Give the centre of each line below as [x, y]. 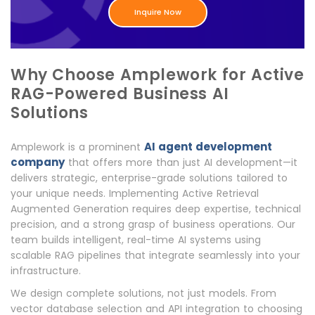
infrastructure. [46, 270]
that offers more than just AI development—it [181, 162]
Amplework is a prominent [77, 147]
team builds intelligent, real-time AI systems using [136, 239]
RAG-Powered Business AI [120, 94]
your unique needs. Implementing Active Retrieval [135, 193]
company [38, 162]
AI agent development [208, 146]
